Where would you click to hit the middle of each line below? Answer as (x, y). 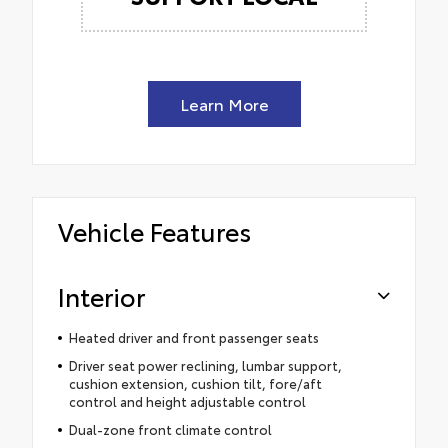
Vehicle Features (154, 231)
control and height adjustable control (187, 401)
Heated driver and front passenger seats (193, 337)
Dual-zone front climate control (170, 429)
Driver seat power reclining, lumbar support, (205, 365)
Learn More (224, 104)
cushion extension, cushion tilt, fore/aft (195, 383)
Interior (101, 296)
